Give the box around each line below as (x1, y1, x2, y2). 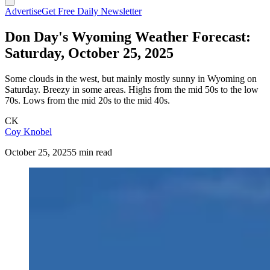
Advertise (5, 6, 42, 16)
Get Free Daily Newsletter (42, 6, 142, 16)
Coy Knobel (5, 126, 52, 137)
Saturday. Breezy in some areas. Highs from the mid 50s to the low (5, 84, 259, 95)
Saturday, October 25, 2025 (5, 45, 174, 61)
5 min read (72, 146, 112, 157)
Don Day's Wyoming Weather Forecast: (5, 28, 251, 45)
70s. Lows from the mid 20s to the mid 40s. (5, 95, 170, 105)
